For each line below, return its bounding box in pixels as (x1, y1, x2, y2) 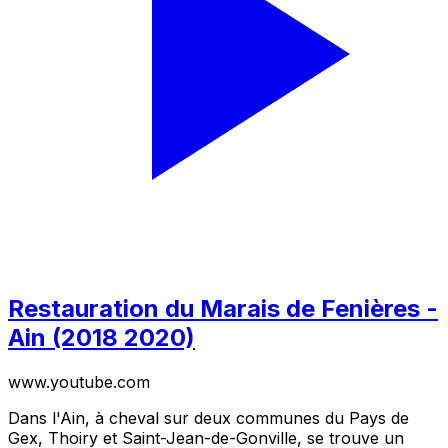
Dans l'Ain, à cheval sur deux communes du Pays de (8, 408, 409, 429)
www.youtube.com (8, 372, 150, 393)
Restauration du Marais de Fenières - (8, 294, 438, 324)
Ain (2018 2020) (8, 323, 195, 353)
